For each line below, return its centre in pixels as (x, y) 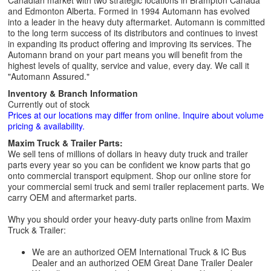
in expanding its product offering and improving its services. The (130, 44)
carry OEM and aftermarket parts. (72, 197)
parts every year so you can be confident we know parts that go (129, 165)
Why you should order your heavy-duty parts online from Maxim (129, 219)
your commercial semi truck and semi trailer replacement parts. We (136, 186)
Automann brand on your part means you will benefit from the (125, 54)
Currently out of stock (49, 104)
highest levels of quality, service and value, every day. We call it (129, 65)
